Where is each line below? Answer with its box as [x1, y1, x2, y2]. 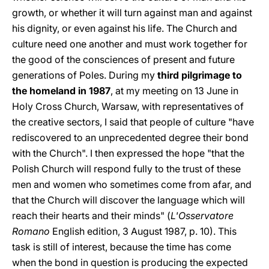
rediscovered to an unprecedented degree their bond [12, 131, 249, 144]
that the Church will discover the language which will [12, 194, 245, 206]
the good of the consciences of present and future [12, 53, 235, 65]
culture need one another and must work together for [12, 38, 247, 50]
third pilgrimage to [157, 69, 242, 81]
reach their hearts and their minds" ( [12, 210, 171, 222]
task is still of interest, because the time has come [12, 241, 231, 253]
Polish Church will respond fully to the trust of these [12, 163, 241, 175]
